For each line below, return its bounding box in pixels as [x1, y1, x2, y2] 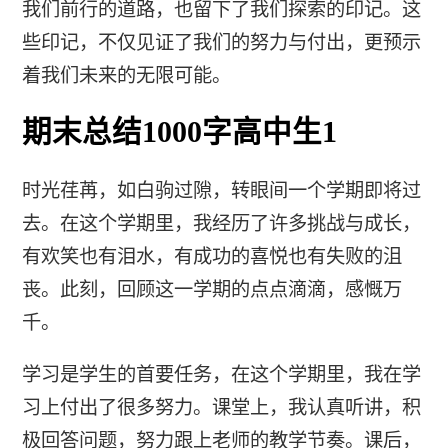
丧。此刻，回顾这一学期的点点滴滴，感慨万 [21, 279, 402, 301]
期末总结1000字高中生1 [21, 116, 337, 149]
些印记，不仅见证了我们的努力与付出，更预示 [21, 31, 421, 53]
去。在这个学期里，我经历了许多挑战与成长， [21, 213, 421, 235]
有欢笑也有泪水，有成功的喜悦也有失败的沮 [21, 246, 402, 268]
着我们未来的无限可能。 [21, 64, 231, 86]
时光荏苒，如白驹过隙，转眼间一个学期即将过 [21, 180, 421, 202]
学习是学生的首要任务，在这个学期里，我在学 [21, 364, 421, 386]
